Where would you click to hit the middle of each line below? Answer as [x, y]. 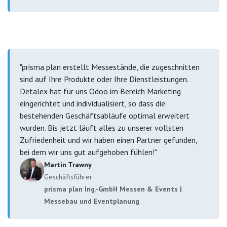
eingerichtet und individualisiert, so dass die [92, 103]
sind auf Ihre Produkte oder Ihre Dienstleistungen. [104, 79]
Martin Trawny [68, 164]
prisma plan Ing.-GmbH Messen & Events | [113, 189]
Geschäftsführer [68, 177]
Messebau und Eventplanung [92, 201]
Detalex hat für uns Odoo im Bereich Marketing [100, 91]
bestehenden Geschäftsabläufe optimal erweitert [105, 115]
